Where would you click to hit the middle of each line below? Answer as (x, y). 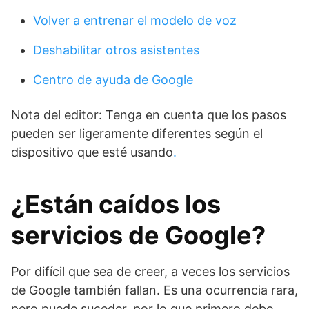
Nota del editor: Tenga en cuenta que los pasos (149, 115)
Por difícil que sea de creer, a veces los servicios (150, 271)
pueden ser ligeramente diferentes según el (137, 133)
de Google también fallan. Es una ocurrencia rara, (154, 290)
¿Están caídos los (116, 204)
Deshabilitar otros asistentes (116, 50)
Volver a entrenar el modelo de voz (135, 20)
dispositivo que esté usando (92, 152)
